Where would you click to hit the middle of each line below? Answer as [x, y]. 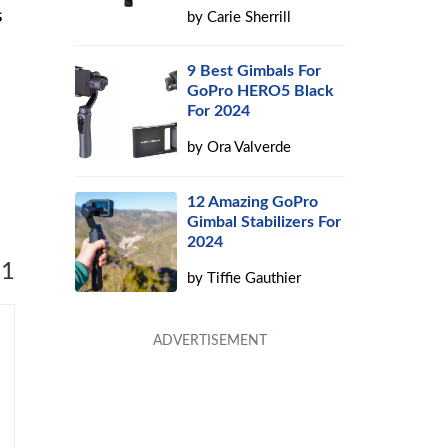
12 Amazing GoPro [253, 202]
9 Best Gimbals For [254, 71]
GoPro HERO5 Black [261, 91]
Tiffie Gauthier [254, 278]
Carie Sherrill [249, 17]
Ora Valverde [249, 147]
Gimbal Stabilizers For [264, 222]
